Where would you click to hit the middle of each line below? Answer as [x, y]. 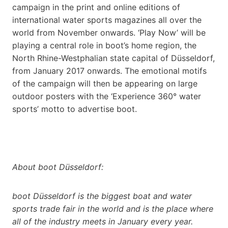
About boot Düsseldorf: [58, 167]
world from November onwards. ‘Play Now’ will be [109, 32]
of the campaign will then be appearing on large [105, 83]
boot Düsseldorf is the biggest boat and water [102, 196]
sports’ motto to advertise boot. [75, 109]
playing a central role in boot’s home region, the [104, 45]
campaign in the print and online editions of [96, 7]
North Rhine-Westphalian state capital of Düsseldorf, [113, 58]
